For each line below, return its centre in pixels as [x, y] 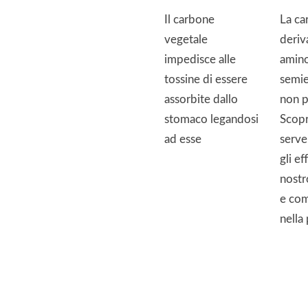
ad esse [183, 139]
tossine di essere [206, 79]
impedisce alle [200, 59]
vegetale [186, 39]
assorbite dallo [201, 99]
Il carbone [189, 19]
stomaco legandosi [211, 119]
